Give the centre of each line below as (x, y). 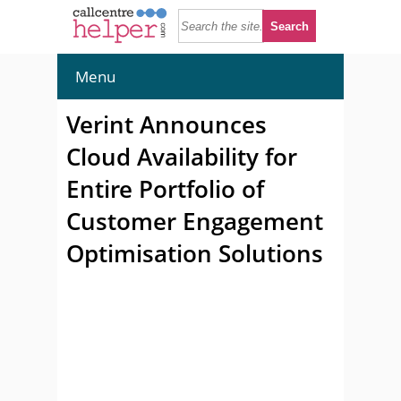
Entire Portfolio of (165, 189)
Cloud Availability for (182, 157)
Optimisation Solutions (195, 253)
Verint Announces (166, 124)
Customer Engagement (195, 221)
